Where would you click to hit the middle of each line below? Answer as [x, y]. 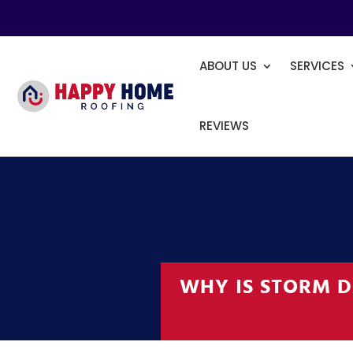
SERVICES [318, 66]
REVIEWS [225, 126]
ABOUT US [229, 66]
